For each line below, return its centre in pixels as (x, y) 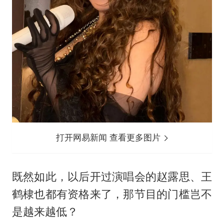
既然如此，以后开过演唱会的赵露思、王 (112, 176)
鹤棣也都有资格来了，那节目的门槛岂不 (112, 194)
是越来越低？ (45, 211)
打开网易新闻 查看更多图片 (110, 137)
